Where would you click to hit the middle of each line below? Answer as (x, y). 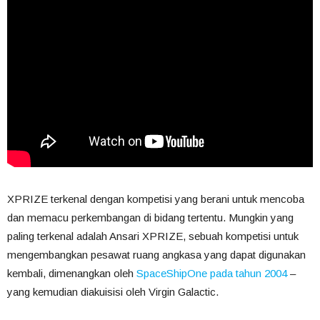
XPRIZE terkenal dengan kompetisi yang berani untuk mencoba (156, 199)
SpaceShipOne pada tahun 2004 (212, 274)
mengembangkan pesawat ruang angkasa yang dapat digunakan (156, 255)
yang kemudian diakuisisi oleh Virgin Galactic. (113, 292)
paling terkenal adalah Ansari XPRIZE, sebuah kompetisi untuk (153, 236)
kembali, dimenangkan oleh (72, 274)
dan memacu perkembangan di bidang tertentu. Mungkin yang (150, 218)
